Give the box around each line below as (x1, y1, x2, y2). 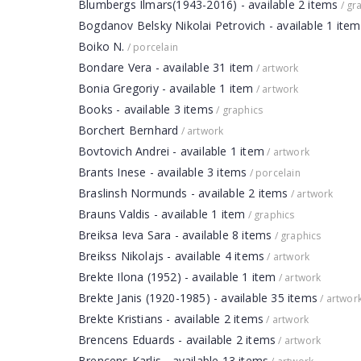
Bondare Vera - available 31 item (78, 60, 254, 75)
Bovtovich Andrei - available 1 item (78, 143, 264, 159)
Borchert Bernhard (78, 122, 179, 138)
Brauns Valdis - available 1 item (78, 206, 246, 222)
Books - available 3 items (78, 102, 214, 117)
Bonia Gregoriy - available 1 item (78, 81, 254, 96)
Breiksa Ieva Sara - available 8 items (78, 227, 272, 243)
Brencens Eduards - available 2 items (78, 332, 276, 347)
